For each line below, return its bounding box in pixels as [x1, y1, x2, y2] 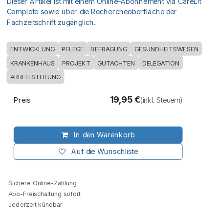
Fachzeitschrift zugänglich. [6, 18, 96, 27]
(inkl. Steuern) [140, 95, 183, 105]
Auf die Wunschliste [71, 147, 138, 156]
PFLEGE [62, 45, 84, 53]
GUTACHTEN [97, 59, 135, 67]
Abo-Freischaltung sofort [6, 190, 81, 197]
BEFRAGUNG [90, 45, 128, 53]
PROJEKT [62, 59, 90, 67]
